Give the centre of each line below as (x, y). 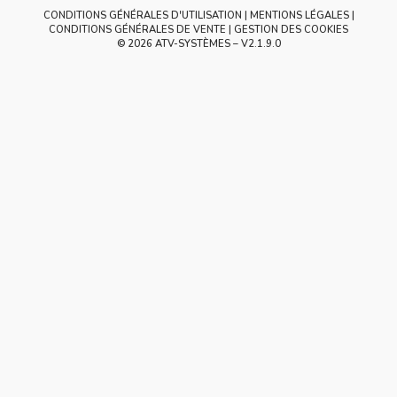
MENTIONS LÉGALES (299, 16)
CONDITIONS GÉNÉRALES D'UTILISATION (142, 16)
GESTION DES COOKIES (291, 30)
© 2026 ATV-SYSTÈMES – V (182, 44)
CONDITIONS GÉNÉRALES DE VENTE (137, 30)
